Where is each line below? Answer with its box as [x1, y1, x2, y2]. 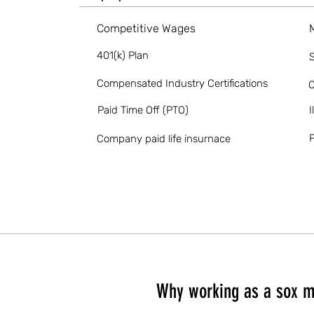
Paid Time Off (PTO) [97, 104, 189, 116]
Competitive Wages [97, 22, 196, 35]
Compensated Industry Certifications [97, 77, 268, 90]
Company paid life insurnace [97, 132, 231, 145]
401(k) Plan [97, 49, 149, 62]
